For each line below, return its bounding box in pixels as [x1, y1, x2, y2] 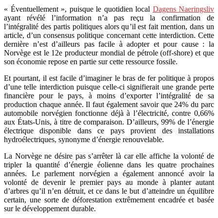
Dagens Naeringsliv [152, 4, 214, 13]
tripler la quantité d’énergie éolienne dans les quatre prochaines [4, 160, 214, 169]
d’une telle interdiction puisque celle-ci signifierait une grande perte [4, 82, 214, 91]
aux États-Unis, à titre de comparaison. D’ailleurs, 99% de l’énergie [4, 117, 214, 126]
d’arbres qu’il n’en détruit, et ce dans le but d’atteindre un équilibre [4, 186, 214, 195]
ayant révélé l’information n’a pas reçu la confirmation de [4, 13, 214, 22]
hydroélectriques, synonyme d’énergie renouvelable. [4, 135, 164, 144]
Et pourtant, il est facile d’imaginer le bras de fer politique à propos [4, 73, 214, 82]
